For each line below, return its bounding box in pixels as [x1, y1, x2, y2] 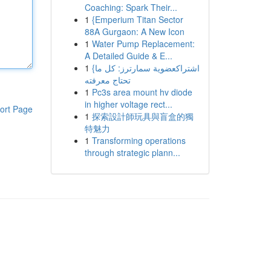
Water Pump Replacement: [91, 38, 195, 50]
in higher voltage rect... [84, 98, 172, 110]
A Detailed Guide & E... [84, 50, 172, 62]
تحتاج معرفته [84, 74, 131, 86]
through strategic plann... [84, 146, 180, 158]
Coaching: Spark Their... [84, 1, 177, 13]
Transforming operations [91, 134, 186, 146]
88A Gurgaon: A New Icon [84, 25, 184, 38]
